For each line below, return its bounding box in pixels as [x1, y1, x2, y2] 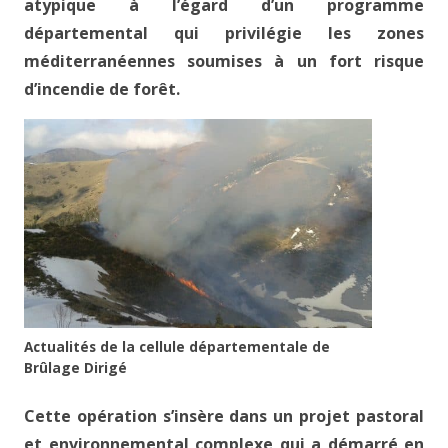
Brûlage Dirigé [24, 358, 127, 378]
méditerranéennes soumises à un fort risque [24, 50, 424, 73]
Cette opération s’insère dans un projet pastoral [24, 405, 424, 428]
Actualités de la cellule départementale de [24, 337, 330, 357]
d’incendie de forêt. [24, 78, 180, 101]
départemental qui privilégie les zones [24, 22, 424, 45]
